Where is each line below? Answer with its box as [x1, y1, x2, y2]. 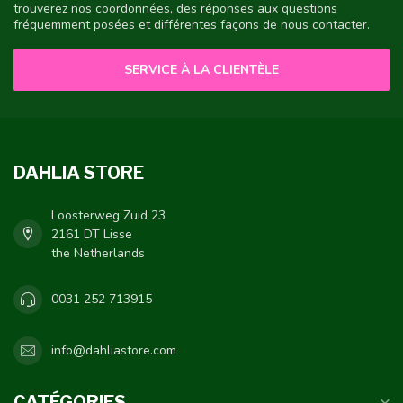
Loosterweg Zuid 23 [51, 206, 166, 224]
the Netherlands [51, 244, 145, 262]
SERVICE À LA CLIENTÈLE [124, 60, 279, 78]
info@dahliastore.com [51, 342, 176, 360]
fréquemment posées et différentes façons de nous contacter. [13, 16, 370, 34]
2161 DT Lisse [51, 225, 132, 243]
